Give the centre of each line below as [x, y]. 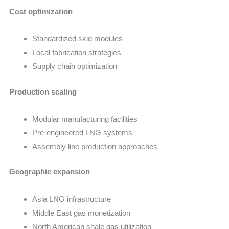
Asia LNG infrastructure [72, 199]
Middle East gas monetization [82, 213]
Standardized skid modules [78, 39]
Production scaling [43, 91]
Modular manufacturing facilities [85, 119]
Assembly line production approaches [95, 146]
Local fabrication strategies [77, 53]
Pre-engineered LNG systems [83, 132]
